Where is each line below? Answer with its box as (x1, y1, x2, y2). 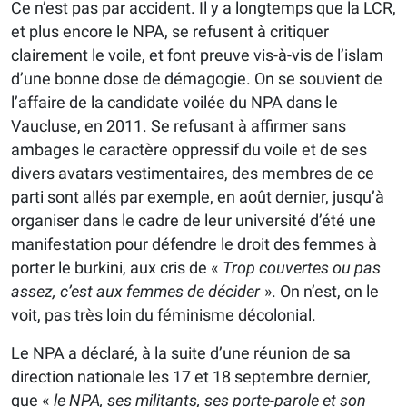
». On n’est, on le (260, 282, 379, 302)
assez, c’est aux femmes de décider (11, 282, 260, 302)
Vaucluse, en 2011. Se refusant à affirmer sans (11, 116, 346, 136)
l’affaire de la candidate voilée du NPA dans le (11, 93, 338, 113)
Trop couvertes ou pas (223, 258, 381, 278)
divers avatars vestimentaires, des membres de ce (11, 164, 374, 184)
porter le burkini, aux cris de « (11, 258, 223, 278)
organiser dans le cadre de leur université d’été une (11, 211, 376, 231)
